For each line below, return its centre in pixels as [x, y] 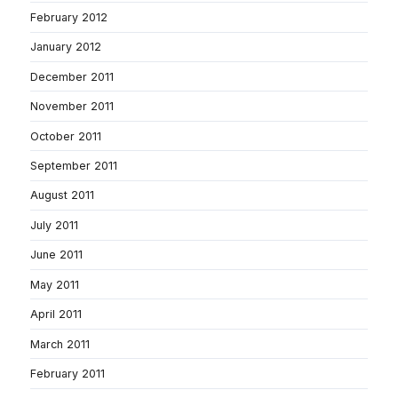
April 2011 [56, 314]
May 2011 [55, 284]
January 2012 [66, 47]
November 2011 [72, 107]
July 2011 [54, 225]
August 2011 [62, 195]
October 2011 [66, 136]
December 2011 [72, 76]
